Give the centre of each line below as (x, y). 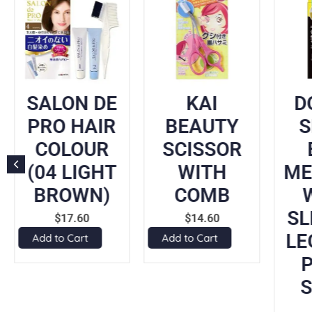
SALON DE (72, 103)
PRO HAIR (72, 126)
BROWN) (72, 195)
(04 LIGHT (72, 172)
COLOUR (72, 149)
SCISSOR (202, 149)
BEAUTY (202, 126)
